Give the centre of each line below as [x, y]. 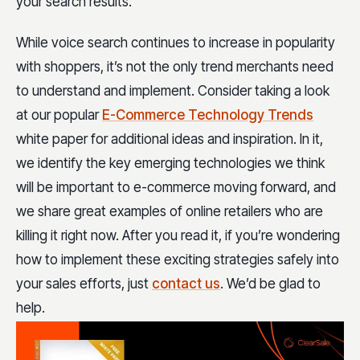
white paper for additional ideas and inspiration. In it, [170, 139]
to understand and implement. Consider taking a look [173, 91]
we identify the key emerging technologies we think [170, 164]
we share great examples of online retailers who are [170, 212]
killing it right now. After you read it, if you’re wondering [178, 236]
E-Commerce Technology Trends [208, 115]
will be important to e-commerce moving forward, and [176, 188]
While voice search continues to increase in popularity [176, 43]
